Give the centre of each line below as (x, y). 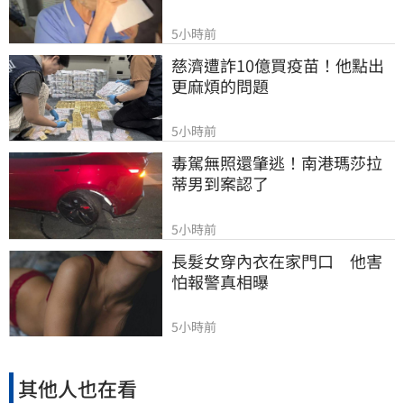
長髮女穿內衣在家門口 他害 (277, 260)
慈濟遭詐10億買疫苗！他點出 (278, 64)
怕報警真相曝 (220, 281)
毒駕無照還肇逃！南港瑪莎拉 (277, 163)
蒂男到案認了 (220, 184)
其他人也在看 (78, 387)
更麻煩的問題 (220, 85)
